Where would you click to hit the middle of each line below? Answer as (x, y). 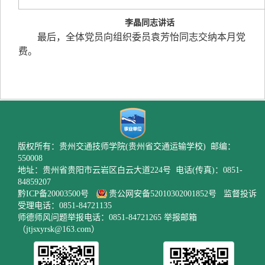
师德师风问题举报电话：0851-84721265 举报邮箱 (107, 217)
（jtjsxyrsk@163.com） (59, 229)
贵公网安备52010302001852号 (164, 194)
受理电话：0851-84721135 (65, 206)
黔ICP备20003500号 (53, 194)
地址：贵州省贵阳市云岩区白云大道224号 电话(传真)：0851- (130, 170)
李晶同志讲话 (150, 23)
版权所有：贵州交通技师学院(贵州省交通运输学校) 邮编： (127, 146)
